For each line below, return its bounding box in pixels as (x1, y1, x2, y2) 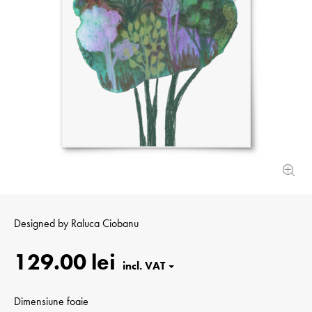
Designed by (14, 216, 71, 231)
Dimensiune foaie (14, 294, 88, 309)
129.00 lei (14, 248, 116, 277)
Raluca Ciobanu (71, 216, 139, 231)
